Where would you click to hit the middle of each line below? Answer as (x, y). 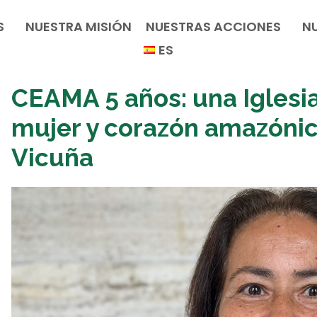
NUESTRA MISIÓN (78, 27)
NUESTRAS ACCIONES (213, 27)
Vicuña (52, 158)
